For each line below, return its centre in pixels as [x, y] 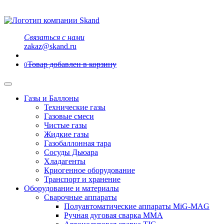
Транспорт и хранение [82, 179]
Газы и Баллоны [51, 98]
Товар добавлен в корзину [72, 64]
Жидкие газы [66, 134]
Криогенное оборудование [89, 170]
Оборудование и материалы [71, 188]
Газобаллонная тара [77, 143]
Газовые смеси [69, 116]
